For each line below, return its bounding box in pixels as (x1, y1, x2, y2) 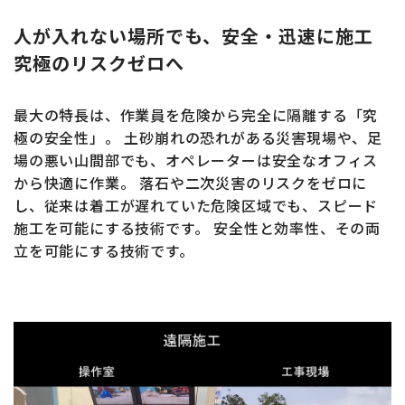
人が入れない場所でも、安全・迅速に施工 (14, 23, 373, 50)
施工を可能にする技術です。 (14, 217, 210, 240)
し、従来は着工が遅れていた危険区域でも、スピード (14, 194, 379, 217)
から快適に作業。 (14, 172, 136, 194)
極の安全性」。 (14, 127, 120, 149)
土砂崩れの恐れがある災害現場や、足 (119, 127, 383, 149)
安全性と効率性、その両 (209, 217, 381, 240)
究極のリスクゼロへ (14, 50, 184, 77)
